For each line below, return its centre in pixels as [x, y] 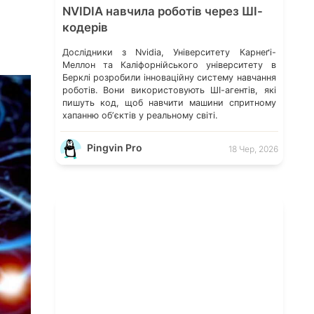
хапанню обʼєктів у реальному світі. [139, 115]
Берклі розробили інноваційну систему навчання [169, 77]
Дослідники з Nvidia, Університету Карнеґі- [169, 52]
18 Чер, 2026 [253, 149]
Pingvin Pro [114, 148]
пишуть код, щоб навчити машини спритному [169, 102]
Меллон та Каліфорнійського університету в [169, 64]
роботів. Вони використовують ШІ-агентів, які [169, 90]
